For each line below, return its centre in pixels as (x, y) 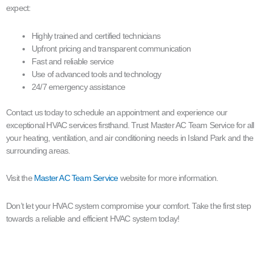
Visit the (20, 178)
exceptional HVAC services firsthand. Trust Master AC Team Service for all (130, 125)
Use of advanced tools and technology (97, 74)
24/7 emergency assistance (78, 87)
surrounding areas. (38, 150)
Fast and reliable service (73, 61)
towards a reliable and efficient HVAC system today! (93, 218)
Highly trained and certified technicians (96, 36)
